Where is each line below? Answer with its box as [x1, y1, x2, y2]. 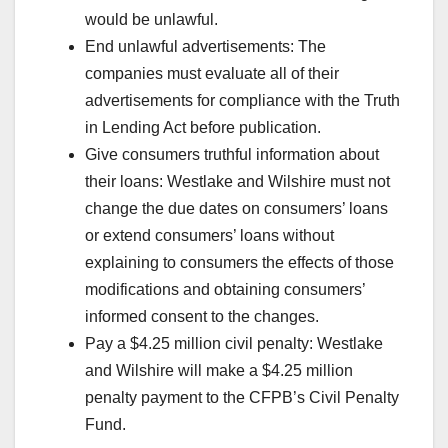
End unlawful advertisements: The [85, 37, 326, 55]
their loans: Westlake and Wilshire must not [85, 172, 390, 190]
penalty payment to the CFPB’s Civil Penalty [85, 388, 399, 406]
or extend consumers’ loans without [85, 226, 334, 244]
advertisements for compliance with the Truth [85, 91, 400, 109]
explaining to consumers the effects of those [85, 253, 394, 271]
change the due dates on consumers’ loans [85, 199, 388, 217]
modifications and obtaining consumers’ [85, 280, 365, 298]
